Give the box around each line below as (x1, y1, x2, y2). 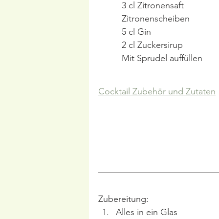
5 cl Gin (122, 26, 151, 37)
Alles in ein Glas (116, 206, 177, 218)
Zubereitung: (98, 193, 149, 204)
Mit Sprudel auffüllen (122, 52, 202, 64)
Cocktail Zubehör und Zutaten (98, 86, 216, 97)
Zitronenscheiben (122, 13, 190, 24)
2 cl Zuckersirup (122, 39, 183, 50)
